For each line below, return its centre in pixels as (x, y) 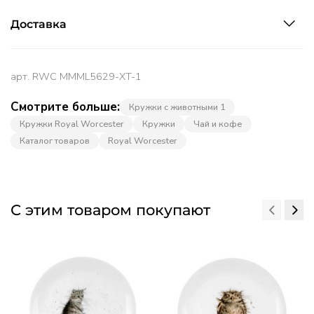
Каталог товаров (55, 141)
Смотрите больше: (65, 107)
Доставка (39, 24)
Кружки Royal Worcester (72, 124)
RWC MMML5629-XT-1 (87, 77)
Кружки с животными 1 (177, 107)
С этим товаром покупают (110, 210)
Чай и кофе (218, 124)
